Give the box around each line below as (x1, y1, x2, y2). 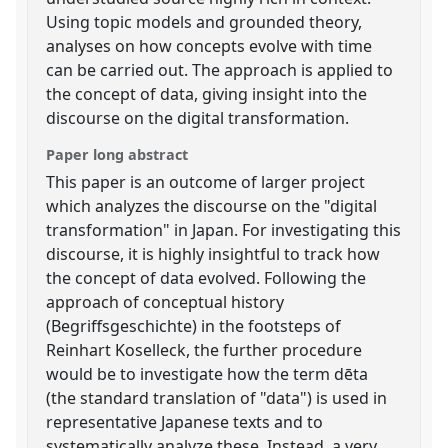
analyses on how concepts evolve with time (46, 34, 373, 57)
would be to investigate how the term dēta (46, 362, 369, 385)
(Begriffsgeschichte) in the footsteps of (46, 314, 342, 337)
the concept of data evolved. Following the (46, 266, 367, 289)
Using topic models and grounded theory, (46, 10, 363, 33)
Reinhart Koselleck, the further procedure (46, 338, 363, 361)
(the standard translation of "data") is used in (46, 386, 388, 409)
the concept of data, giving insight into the (46, 82, 368, 105)
